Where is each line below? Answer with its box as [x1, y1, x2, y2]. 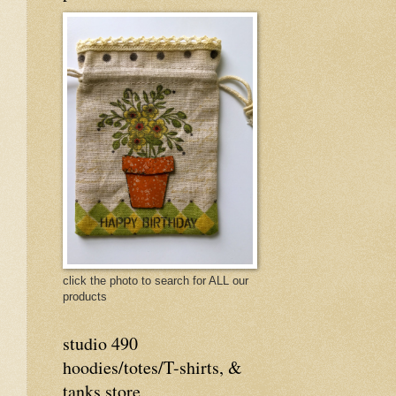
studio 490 [63, 331, 138, 355]
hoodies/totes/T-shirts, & [63, 354, 242, 379]
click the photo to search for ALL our [63, 273, 248, 287]
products [63, 289, 107, 303]
